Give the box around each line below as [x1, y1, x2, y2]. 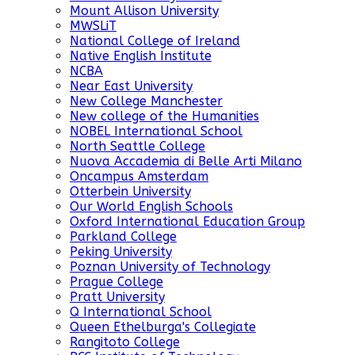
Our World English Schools [70, 199, 233, 215]
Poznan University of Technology [70, 259, 270, 275]
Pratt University [70, 289, 165, 305]
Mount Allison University [70, 3, 219, 19]
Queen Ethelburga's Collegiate [70, 319, 256, 335]
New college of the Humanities [70, 109, 259, 124]
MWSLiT [70, 18, 116, 34]
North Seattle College [70, 139, 205, 155]
